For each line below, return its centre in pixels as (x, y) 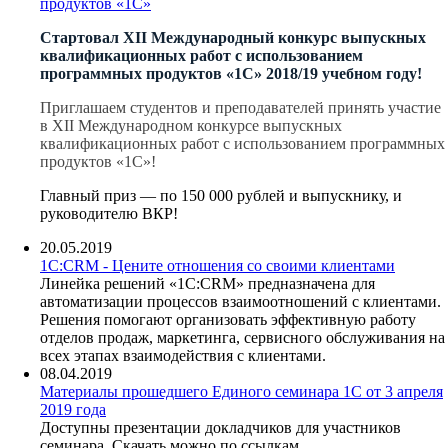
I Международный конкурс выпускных (283, 37)
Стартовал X (87, 37)
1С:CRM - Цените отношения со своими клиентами (217, 265)
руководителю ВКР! (111, 213)
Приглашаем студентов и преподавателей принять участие (240, 107)
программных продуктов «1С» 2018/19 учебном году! (231, 73)
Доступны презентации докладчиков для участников (220, 427)
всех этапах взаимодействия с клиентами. (183, 355)
